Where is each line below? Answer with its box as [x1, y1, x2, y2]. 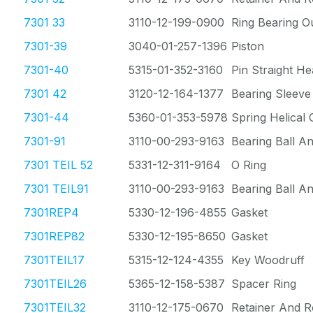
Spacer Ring [231, 277, 296, 291]
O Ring [231, 158, 266, 172]
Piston [231, 39, 264, 53]
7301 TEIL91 [24, 182, 89, 196]
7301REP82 [24, 229, 85, 243]
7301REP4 [24, 205, 79, 219]
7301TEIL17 [24, 253, 85, 267]
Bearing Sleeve [231, 87, 311, 101]
